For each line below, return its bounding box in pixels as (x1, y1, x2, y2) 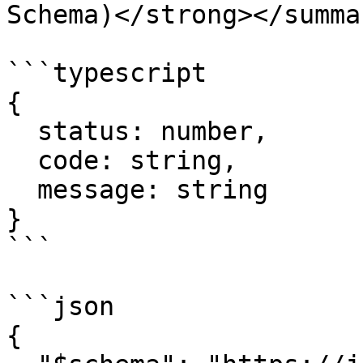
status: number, (6, 117, 37, 146)
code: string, (6, 146, 37, 175)
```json (6, 292, 114, 321)
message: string (6, 175, 37, 204)
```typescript (6, 58, 207, 88)
